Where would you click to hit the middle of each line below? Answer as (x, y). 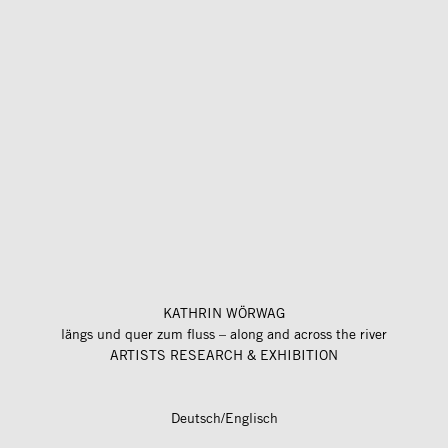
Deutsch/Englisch (224, 418)
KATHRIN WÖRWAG (224, 313)
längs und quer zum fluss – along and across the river (224, 334)
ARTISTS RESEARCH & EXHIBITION (224, 355)
